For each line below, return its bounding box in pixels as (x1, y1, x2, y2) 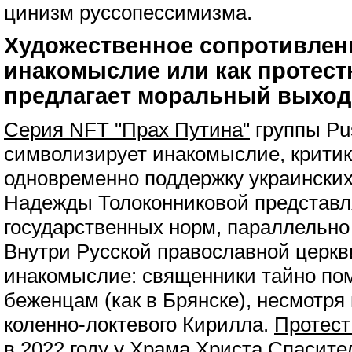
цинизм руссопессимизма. (4, 2, 252, 24)
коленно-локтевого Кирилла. (4, 313, 274, 335)
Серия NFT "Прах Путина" (4, 119, 250, 141)
